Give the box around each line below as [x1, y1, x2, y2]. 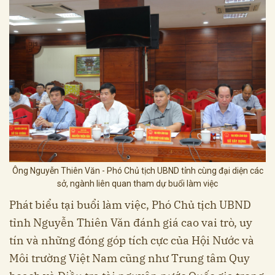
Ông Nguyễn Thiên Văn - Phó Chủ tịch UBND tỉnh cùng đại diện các [12, 165, 263, 176]
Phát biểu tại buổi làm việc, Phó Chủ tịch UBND [9, 197, 251, 212]
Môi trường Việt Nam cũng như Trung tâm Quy [9, 250, 250, 265]
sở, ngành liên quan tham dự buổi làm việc [57, 178, 218, 188]
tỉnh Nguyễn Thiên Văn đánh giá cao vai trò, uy [9, 215, 252, 230]
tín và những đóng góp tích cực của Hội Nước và [9, 233, 254, 247]
